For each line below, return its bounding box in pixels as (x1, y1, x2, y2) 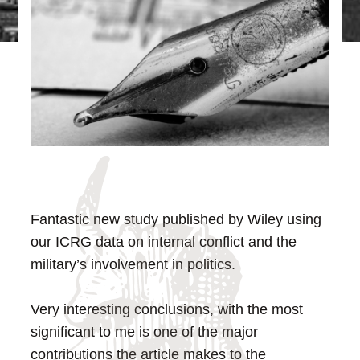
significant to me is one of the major (31, 324, 259, 341)
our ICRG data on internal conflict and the (31, 234, 297, 251)
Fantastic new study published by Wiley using (31, 211, 322, 228)
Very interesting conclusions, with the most (31, 301, 304, 318)
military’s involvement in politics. (31, 256, 236, 273)
